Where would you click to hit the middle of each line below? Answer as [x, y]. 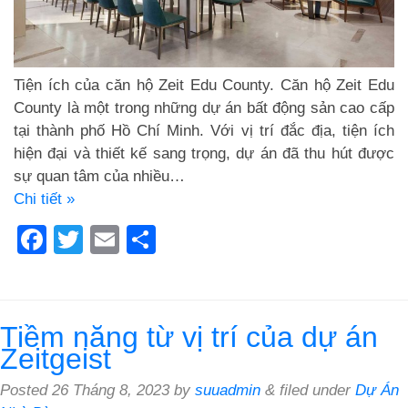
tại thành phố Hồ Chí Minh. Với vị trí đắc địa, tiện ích [204, 130]
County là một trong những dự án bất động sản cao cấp [204, 107]
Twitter [126, 239]
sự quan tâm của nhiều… [99, 176]
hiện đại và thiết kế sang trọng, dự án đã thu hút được [204, 153]
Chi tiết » [44, 199]
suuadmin [228, 390]
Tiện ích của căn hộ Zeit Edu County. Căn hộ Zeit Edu [204, 85]
